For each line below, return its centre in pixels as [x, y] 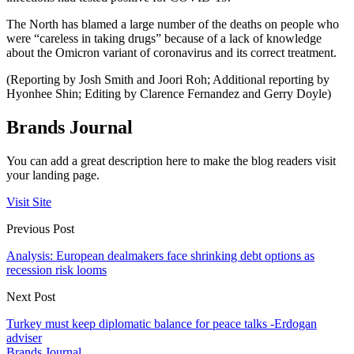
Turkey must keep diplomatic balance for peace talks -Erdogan [162, 323]
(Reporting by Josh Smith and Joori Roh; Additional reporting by [168, 79]
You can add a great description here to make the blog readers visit [171, 160]
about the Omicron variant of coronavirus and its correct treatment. [171, 52]
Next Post [31, 296]
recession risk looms [56, 269]
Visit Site [29, 201]
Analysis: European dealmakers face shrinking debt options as [160, 255]
